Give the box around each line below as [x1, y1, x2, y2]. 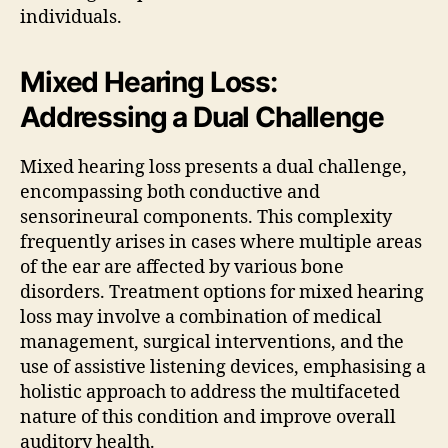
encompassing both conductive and [20, 180, 320, 204]
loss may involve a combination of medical [20, 305, 382, 329]
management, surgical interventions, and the [20, 330, 404, 354]
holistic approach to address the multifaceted [20, 380, 400, 404]
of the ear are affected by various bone [20, 255, 344, 279]
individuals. [20, 5, 122, 29]
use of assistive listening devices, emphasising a [20, 355, 426, 379]
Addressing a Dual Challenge [20, 99, 384, 134]
